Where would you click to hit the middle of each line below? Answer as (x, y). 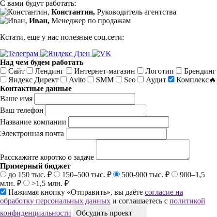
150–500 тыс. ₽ (87, 174)
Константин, (73, 12)
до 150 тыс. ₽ (30, 174)
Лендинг (49, 71)
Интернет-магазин (105, 71)
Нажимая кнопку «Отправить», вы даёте (77, 192)
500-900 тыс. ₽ (146, 174)
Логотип (160, 71)
